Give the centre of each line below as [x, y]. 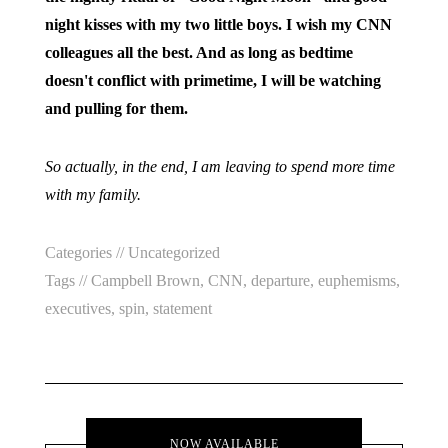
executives [77, 308]
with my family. [92, 194]
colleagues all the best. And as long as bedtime [198, 52]
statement [182, 308]
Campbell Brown [145, 280]
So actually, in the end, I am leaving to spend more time [219, 166]
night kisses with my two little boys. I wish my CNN [218, 24]
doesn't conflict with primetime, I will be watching [212, 80]
